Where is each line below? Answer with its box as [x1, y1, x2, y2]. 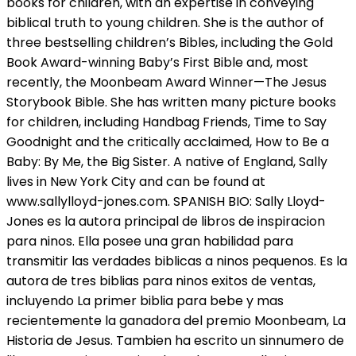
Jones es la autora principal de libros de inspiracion [6, 211, 325, 230]
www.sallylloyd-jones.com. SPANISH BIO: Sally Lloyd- [6, 192, 326, 211]
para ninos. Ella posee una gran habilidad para [6, 231, 293, 250]
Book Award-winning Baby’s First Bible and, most [6, 52, 308, 72]
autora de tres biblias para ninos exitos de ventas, [6, 271, 315, 290]
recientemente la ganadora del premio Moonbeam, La [6, 311, 346, 330]
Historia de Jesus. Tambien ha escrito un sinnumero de [6, 331, 344, 350]
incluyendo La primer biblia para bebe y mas [6, 291, 284, 310]
